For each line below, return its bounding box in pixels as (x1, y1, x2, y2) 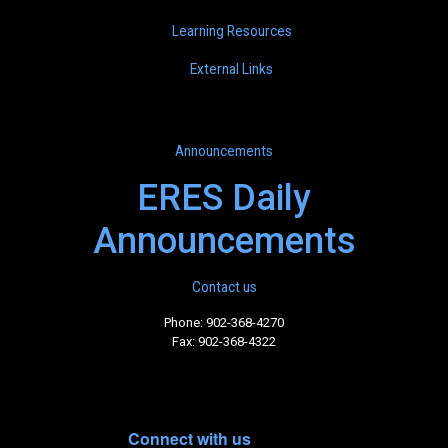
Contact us (191, 279, 257, 296)
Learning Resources (171, 22, 292, 39)
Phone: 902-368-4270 (164, 315, 284, 331)
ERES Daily (137, 177, 311, 220)
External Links (190, 60, 273, 77)
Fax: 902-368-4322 (172, 334, 276, 350)
